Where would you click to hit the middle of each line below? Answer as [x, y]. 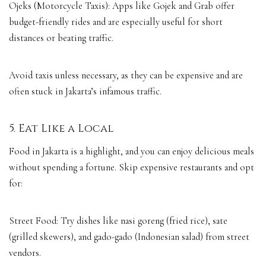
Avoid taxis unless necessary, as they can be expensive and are [126, 75]
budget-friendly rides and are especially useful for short [116, 22]
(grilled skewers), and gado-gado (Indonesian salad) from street [129, 237]
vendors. [25, 253]
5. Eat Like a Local [61, 128]
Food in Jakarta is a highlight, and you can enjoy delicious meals [132, 152]
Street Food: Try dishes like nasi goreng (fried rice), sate [118, 221]
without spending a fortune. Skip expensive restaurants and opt [132, 168]
